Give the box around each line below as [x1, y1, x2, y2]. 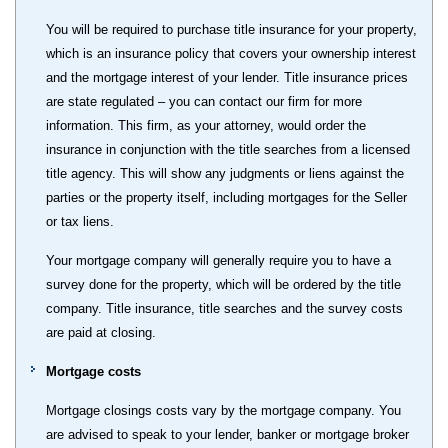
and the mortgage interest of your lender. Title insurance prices [46, 69, 408, 85]
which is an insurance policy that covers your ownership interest [46, 45, 416, 61]
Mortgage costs [46, 363, 141, 379]
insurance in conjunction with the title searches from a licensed [46, 141, 410, 157]
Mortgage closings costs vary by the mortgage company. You [46, 402, 401, 418]
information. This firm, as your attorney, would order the [46, 117, 366, 133]
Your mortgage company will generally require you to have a [46, 252, 391, 268]
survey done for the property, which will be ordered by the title [46, 276, 401, 292]
